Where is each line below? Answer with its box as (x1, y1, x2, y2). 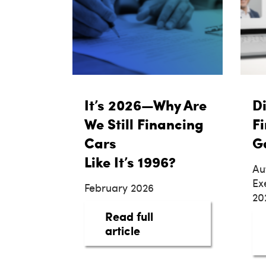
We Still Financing (84, 113, 204, 135)
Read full (105, 208, 153, 225)
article (105, 222, 140, 239)
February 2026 (84, 180, 154, 195)
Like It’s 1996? (84, 151, 179, 173)
